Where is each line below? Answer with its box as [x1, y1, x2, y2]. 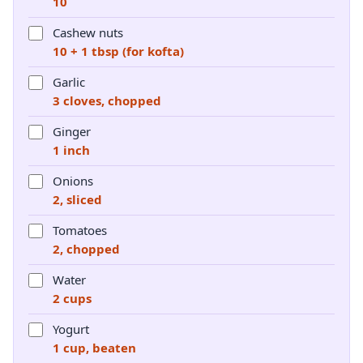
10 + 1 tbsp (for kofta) [53, 43, 184, 59]
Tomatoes [53, 222, 107, 238]
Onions [53, 173, 93, 189]
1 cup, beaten [53, 340, 136, 356]
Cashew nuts [53, 24, 123, 41]
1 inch [53, 142, 90, 158]
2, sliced [53, 191, 102, 207]
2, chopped [53, 241, 120, 257]
